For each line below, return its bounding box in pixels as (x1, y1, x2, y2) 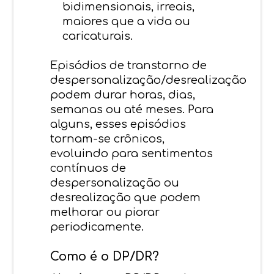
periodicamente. (50, 220, 144, 233)
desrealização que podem (50, 191, 201, 204)
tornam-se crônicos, (50, 132, 165, 145)
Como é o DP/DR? (50, 249, 160, 264)
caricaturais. (62, 29, 133, 42)
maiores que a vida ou (62, 15, 191, 28)
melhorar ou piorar (50, 206, 160, 218)
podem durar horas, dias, (50, 88, 196, 101)
